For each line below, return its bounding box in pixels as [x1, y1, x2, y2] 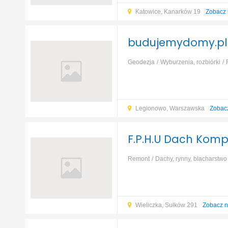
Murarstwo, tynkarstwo [159, 169, 221, 176]
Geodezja [127, 59, 155, 66]
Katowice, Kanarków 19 [135, 8, 202, 15]
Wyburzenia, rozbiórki [160, 59, 220, 66]
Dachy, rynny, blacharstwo [155, 155, 227, 162]
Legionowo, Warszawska [135, 105, 206, 112]
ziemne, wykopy [127, 72, 172, 79]
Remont [127, 155, 150, 162]
